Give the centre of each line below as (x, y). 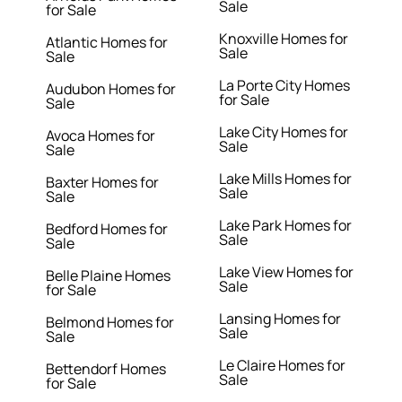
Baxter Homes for (103, 183)
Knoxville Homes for (284, 39)
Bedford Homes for (107, 229)
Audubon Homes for (111, 89)
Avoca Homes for (101, 136)
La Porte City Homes (284, 86)
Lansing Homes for (280, 319)
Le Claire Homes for (282, 366)
